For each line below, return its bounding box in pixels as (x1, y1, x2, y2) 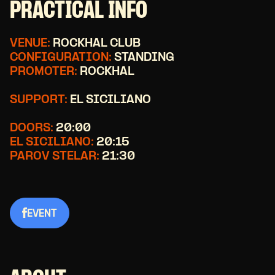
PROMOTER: (10, 66, 77, 78)
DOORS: (10, 122, 53, 134)
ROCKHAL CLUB (50, 37, 141, 50)
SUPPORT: (10, 94, 68, 106)
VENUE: (10, 37, 50, 50)
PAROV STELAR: (10, 150, 99, 163)
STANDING (112, 52, 174, 64)
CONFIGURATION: (10, 52, 112, 64)
